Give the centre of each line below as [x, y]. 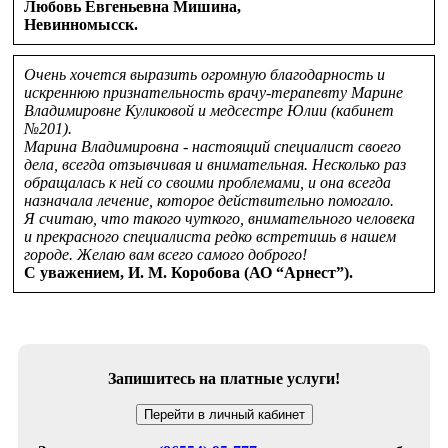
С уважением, [76, 272]
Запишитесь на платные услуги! [224, 378]
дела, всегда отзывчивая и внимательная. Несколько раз [215, 164]
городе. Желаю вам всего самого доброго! [165, 254]
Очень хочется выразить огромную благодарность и [204, 74]
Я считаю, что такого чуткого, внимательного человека [219, 218]
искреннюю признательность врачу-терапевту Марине [213, 92]
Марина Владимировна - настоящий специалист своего [212, 146]
